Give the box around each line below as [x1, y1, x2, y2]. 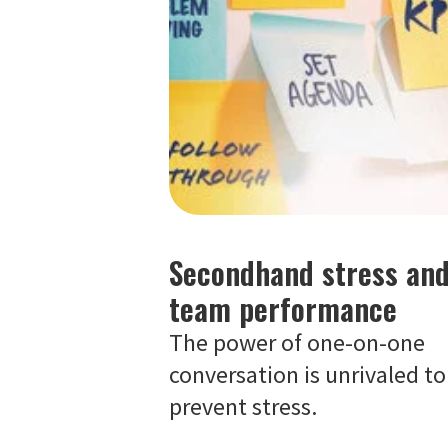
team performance [168, 286, 397, 331]
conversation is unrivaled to [168, 359, 446, 390]
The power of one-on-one [168, 327, 425, 358]
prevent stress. [168, 391, 317, 422]
